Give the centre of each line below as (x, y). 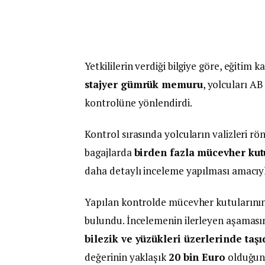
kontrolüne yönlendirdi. (138, 103)
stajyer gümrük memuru (144, 85)
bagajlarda (109, 153)
